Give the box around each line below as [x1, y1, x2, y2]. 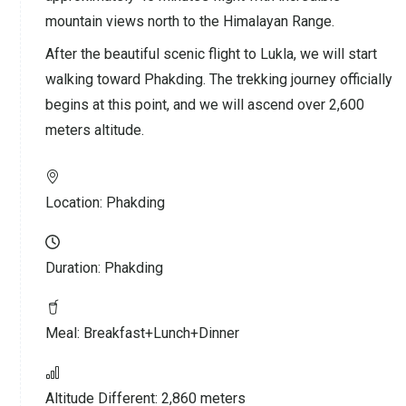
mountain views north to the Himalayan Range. [45, 12, 334, 30]
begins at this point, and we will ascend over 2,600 [45, 95, 364, 113]
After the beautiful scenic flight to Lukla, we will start [45, 44, 377, 63]
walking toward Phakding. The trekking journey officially [45, 70, 392, 88]
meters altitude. [45, 121, 144, 139]
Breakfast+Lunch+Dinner [83, 324, 239, 342]
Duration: [45, 258, 104, 276]
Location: [45, 193, 106, 211]
